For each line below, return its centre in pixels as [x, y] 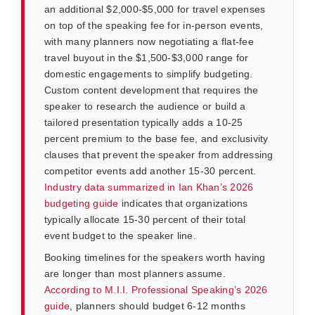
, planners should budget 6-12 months [157, 306]
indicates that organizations [183, 204]
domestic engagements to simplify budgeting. [148, 74]
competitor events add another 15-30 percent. [150, 171]
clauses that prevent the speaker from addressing [159, 155]
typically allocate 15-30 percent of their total [145, 220]
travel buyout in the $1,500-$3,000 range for [146, 58]
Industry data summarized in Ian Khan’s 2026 [149, 187]
